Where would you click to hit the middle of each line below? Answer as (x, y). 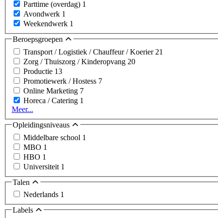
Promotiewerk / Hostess (61, 81)
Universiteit (42, 166)
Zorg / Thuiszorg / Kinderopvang (75, 61)
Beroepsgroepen (39, 39)
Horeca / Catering (52, 100)
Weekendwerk (46, 24)
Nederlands (42, 195)
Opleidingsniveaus (42, 125)
